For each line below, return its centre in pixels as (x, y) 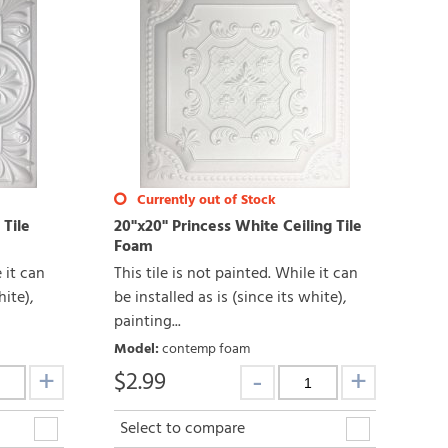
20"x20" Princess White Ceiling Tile (237, 227)
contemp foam (205, 350)
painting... (147, 322)
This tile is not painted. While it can (235, 274)
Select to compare (182, 429)
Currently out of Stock (204, 201)
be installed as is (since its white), (230, 298)
